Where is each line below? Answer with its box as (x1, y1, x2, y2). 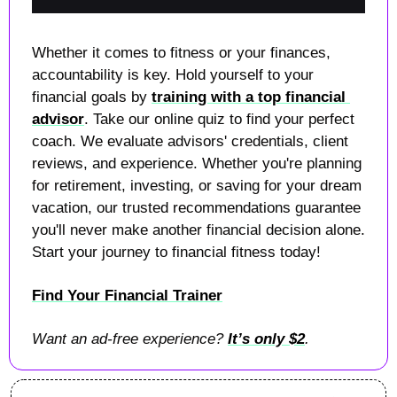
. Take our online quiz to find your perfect (84, 110, 354, 128)
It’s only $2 (228, 330, 305, 347)
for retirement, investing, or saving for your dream (32, 176, 362, 194)
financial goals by (32, 88, 152, 105)
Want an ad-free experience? (32, 330, 228, 347)
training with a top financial (152, 88, 346, 105)
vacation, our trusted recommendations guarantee (32, 198, 361, 216)
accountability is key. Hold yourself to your (32, 66, 314, 83)
